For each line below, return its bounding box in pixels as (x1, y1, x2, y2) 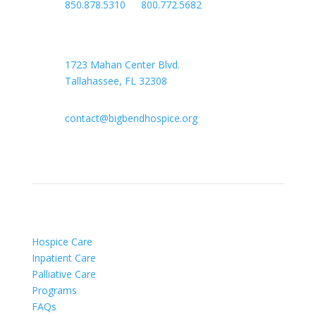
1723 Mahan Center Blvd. (64, 58, 180, 72)
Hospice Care (31, 235, 92, 249)
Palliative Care (31, 267, 96, 281)
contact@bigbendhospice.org (64, 111, 197, 126)
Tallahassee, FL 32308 (64, 74, 167, 88)
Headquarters (64, 42, 127, 56)
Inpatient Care (31, 251, 96, 265)
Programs (31, 284, 77, 298)
